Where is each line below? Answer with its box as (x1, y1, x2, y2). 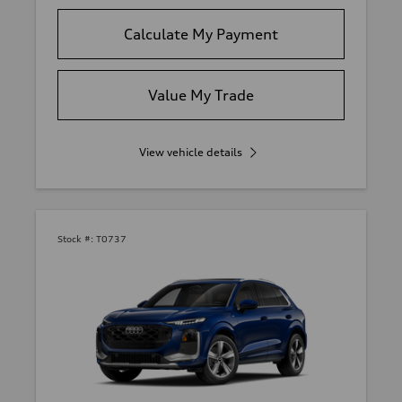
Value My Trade (148, 85, 254, 104)
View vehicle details (138, 144, 242, 159)
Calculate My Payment (124, 24, 278, 43)
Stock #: (57, 232, 93, 244)
